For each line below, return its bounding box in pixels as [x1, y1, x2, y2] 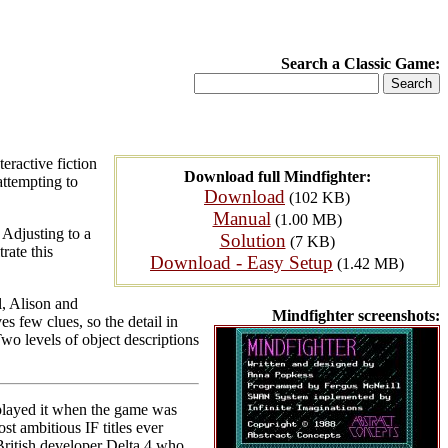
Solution [219, 230, 286, 251]
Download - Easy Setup [150, 252, 333, 273]
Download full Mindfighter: [183, 168, 371, 185]
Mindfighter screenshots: [272, 307, 440, 324]
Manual [212, 208, 271, 229]
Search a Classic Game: [281, 55, 440, 72]
